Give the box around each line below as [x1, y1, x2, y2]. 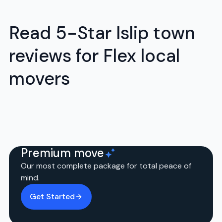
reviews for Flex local [9, 44, 180, 68]
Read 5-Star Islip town [9, 21, 196, 45]
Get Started [30, 191, 75, 202]
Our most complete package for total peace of [21, 160, 192, 171]
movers [9, 67, 70, 91]
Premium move [21, 145, 105, 161]
